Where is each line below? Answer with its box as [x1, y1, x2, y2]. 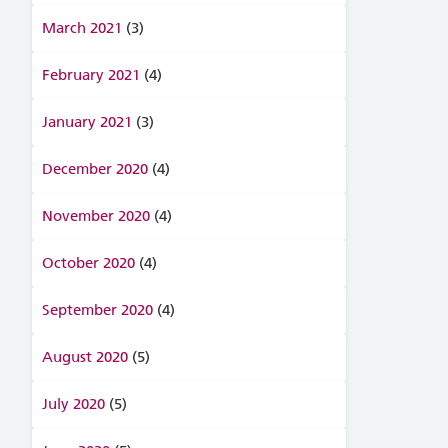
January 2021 [41, 113, 132, 131]
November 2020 [41, 207, 150, 225]
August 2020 [41, 348, 128, 366]
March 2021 [41, 19, 122, 37]
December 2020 [41, 160, 148, 178]
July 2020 [41, 395, 105, 413]
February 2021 [41, 66, 140, 84]
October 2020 [41, 254, 135, 272]
